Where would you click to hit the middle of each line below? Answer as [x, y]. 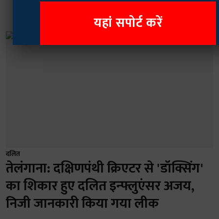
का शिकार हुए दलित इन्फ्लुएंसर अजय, [100, 186]
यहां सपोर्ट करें [128, 23]
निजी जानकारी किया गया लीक [82, 203]
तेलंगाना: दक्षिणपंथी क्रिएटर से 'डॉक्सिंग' [105, 168]
